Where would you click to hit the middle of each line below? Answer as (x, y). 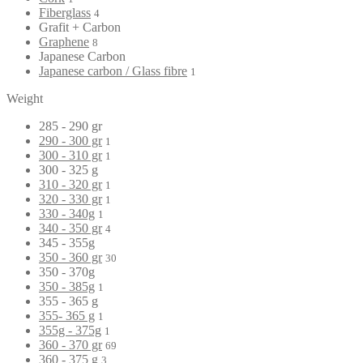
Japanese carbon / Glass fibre (113, 70)
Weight (25, 98)
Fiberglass (65, 12)
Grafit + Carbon (80, 27)
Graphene (64, 41)
